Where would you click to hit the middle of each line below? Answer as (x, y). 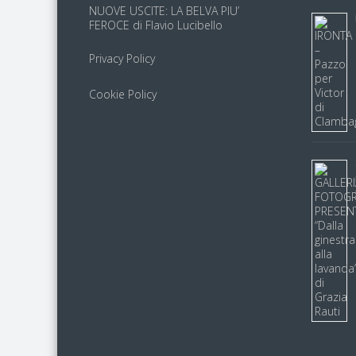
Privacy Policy (122, 58)
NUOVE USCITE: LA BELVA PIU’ (164, 11)
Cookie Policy (123, 94)
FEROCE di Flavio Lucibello (156, 25)
